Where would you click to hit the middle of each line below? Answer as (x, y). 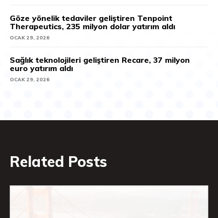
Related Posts (58, 161)
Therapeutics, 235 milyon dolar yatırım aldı (92, 26)
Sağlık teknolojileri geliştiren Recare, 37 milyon (100, 60)
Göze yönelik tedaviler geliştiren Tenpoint (91, 18)
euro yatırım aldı (41, 68)
